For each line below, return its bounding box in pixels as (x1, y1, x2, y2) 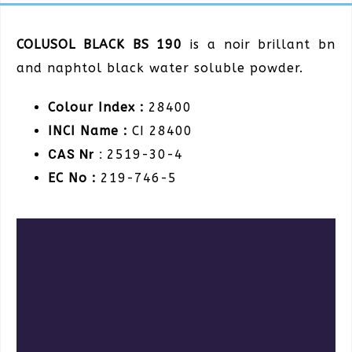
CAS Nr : (48, 146, 107, 162)
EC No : (48, 170, 96, 185)
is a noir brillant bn (190, 36, 335, 52)
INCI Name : (48, 123, 127, 138)
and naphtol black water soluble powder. (16, 60, 303, 75)
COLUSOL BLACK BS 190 (16, 36, 190, 52)
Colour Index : (48, 99, 144, 115)
